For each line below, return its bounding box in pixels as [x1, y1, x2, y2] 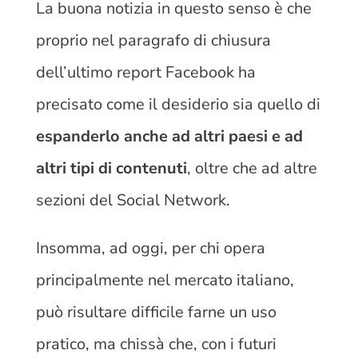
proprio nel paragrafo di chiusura [35, 30, 271, 52]
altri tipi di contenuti [35, 157, 187, 180]
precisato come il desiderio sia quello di [35, 93, 320, 116]
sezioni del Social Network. [35, 189, 234, 212]
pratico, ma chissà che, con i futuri [35, 333, 276, 356]
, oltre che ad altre [186, 157, 317, 180]
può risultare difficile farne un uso [35, 301, 276, 324]
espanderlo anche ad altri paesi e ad [35, 125, 303, 148]
